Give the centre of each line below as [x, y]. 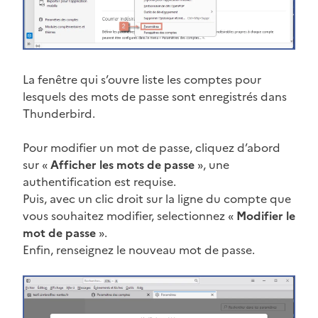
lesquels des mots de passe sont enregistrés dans [155, 96]
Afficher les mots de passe [122, 164]
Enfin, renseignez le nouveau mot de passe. [139, 250]
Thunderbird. [59, 113]
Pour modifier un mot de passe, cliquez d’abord [152, 147]
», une [212, 164]
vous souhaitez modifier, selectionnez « [130, 215]
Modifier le [266, 215]
